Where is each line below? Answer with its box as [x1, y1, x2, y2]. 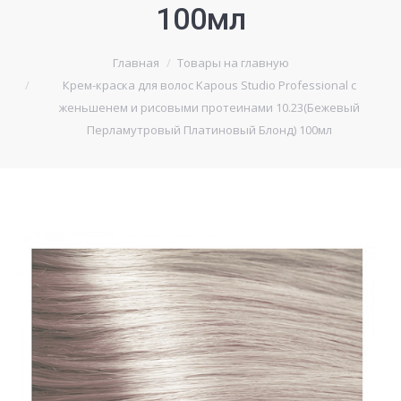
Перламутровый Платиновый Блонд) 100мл [87, 122, 332, 138]
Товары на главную [176, 55, 289, 71]
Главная [112, 55, 159, 71]
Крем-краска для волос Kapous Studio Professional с [63, 77, 356, 93]
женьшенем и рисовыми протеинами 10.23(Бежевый [59, 99, 360, 115]
